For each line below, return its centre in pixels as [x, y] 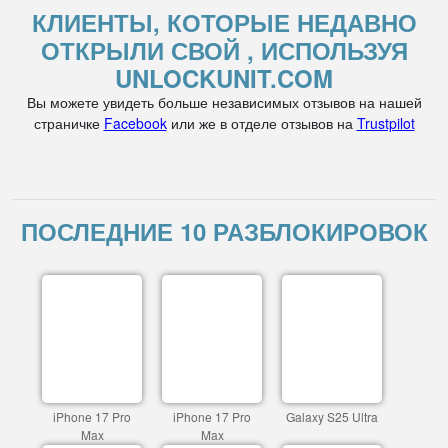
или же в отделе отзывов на [261, 123]
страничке [68, 123]
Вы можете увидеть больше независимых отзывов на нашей [224, 102]
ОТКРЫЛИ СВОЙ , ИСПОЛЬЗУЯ [224, 50]
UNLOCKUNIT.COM [224, 78]
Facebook [135, 123]
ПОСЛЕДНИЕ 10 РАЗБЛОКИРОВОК [224, 231]
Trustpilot [385, 123]
